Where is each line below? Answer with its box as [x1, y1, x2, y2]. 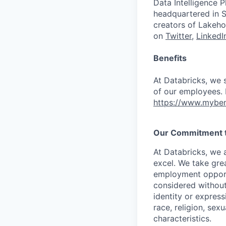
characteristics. [153, 213, 211, 223]
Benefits [153, 53, 187, 63]
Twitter [165, 31, 192, 41]
